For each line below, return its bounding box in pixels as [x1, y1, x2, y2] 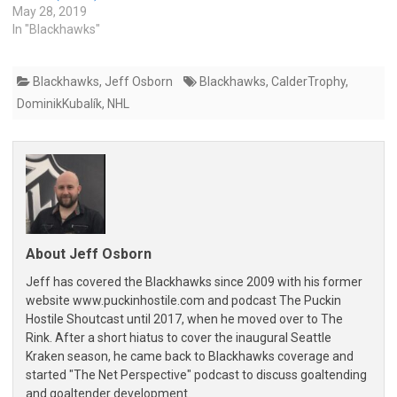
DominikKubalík [17, 97, 102, 112]
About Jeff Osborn [26, 245, 152, 263]
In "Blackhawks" [12, 22, 100, 37]
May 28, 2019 [12, 4, 87, 19]
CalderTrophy [271, 74, 346, 90]
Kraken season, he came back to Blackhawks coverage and [26, 349, 354, 364]
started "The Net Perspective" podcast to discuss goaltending [26, 368, 367, 383]
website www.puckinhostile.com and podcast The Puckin [26, 293, 341, 308]
